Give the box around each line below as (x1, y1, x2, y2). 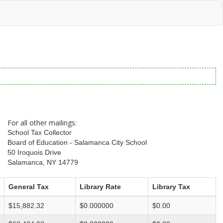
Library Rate (80, 183, 121, 191)
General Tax (8, 183, 49, 191)
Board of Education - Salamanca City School (7, 138, 147, 147)
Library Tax (152, 183, 190, 191)
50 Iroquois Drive (7, 148, 62, 157)
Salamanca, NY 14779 (7, 158, 79, 167)
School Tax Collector (7, 128, 72, 137)
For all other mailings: (7, 117, 77, 127)
